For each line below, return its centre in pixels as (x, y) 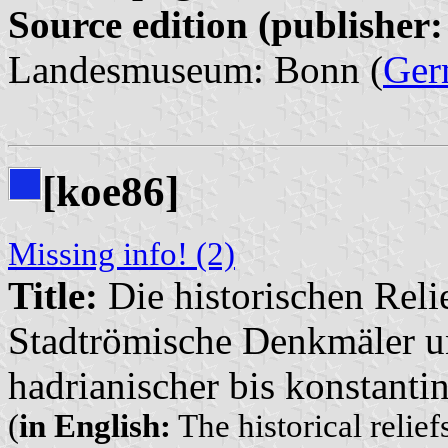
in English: (95, 425)
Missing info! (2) (121, 253)
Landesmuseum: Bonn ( (195, 69)
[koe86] (110, 191)
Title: (53, 295)
